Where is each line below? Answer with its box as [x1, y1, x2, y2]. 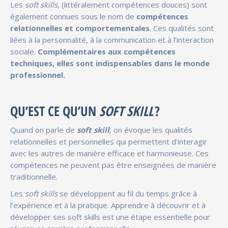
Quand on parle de [10, 124, 77, 135]
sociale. [10, 46, 38, 56]
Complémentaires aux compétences [38, 46, 176, 56]
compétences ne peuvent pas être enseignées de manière [10, 159, 216, 170]
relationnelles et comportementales [10, 22, 150, 33]
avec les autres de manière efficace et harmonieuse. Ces [10, 148, 209, 158]
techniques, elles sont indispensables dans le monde [10, 58, 210, 68]
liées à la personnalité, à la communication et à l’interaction [10, 34, 214, 45]
